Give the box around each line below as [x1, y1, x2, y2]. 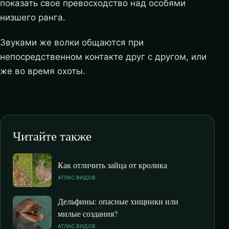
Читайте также [13, 127, 91, 145]
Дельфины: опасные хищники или [58, 196, 178, 207]
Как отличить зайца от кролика [58, 159, 167, 171]
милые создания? [58, 208, 118, 219]
